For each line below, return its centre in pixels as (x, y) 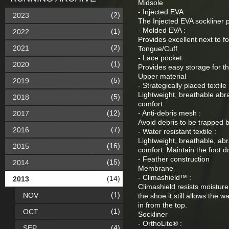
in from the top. (163, 205)
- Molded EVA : (162, 30)
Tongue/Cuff (158, 49)
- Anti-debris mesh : (169, 113)
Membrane (156, 168)
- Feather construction (174, 159)
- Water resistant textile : (177, 131)
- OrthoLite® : (160, 223)
